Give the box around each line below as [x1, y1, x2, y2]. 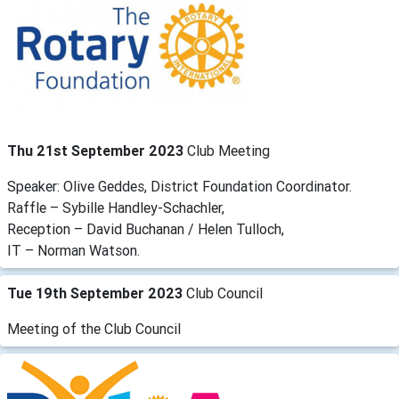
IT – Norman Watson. [7, 241, 140, 260]
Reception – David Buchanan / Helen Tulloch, [7, 220, 284, 239]
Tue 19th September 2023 [7, 284, 186, 303]
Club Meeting [187, 142, 270, 160]
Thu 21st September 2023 [7, 142, 187, 160]
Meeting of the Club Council [7, 320, 181, 338]
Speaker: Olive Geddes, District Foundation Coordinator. [7, 177, 352, 196]
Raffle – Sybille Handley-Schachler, [7, 199, 224, 217]
